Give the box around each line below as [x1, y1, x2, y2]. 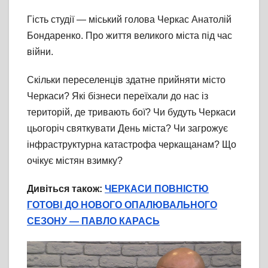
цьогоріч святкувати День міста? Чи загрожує [27, 123, 228, 134]
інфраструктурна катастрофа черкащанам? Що [27, 139, 236, 150]
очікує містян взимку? [27, 156, 123, 166]
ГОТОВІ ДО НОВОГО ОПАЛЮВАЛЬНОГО [27, 200, 217, 211]
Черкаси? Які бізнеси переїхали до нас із [27, 91, 208, 102]
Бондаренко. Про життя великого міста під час [27, 31, 232, 41]
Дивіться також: [27, 184, 105, 194]
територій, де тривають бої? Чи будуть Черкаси [27, 107, 236, 118]
